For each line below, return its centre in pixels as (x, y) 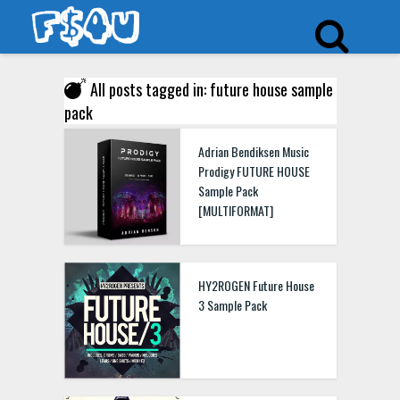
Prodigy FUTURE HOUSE (254, 171)
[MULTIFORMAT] (235, 210)
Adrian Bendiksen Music (253, 151)
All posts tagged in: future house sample (211, 89)
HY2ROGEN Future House (256, 285)
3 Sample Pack (232, 305)
